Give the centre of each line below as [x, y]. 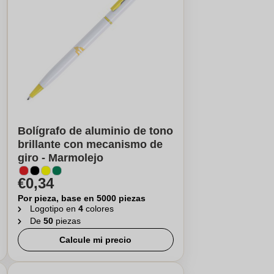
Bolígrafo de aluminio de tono [95, 131]
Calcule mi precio [96, 240]
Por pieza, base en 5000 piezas [81, 198]
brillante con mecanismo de [90, 144]
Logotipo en [54, 209]
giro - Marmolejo [60, 158]
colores [99, 209]
